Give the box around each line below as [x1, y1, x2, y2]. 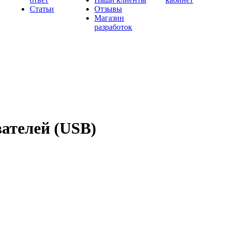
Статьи [30, 5, 54, 13]
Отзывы [94, 5, 122, 13]
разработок [94, 23, 132, 31]
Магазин [94, 14, 124, 22]
